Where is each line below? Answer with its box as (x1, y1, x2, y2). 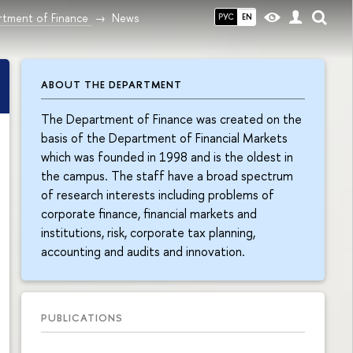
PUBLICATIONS (41, 310, 123, 325)
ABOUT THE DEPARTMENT (41, 77, 182, 91)
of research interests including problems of (41, 185, 274, 203)
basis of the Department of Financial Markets (41, 128, 288, 147)
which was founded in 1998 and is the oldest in (41, 147, 293, 165)
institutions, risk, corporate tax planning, (41, 223, 255, 241)
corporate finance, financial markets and (41, 204, 257, 222)
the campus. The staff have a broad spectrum (41, 166, 293, 184)
